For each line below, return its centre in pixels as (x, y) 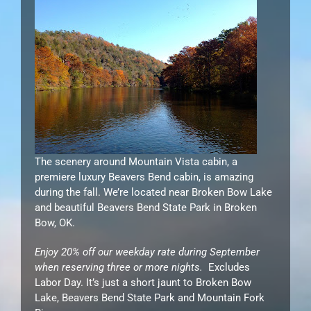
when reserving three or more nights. (119, 267)
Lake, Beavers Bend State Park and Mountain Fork (150, 297)
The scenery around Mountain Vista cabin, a (136, 161)
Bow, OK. (55, 222)
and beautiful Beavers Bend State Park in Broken (146, 207)
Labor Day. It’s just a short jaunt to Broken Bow (143, 282)
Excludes (226, 267)
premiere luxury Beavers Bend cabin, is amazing (144, 177)
